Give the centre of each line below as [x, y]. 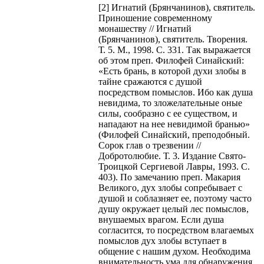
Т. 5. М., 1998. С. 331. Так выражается [174, 49]
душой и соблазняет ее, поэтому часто [175, 198]
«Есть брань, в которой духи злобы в [172, 71]
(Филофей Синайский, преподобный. [174, 134]
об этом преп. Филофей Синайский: [171, 60]
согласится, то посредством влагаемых [176, 230]
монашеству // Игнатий [145, 28]
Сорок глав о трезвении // [150, 145]
